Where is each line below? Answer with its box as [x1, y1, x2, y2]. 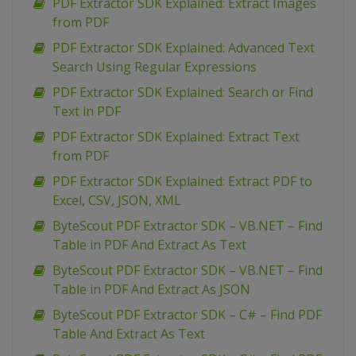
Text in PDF [52, 103, 121, 121]
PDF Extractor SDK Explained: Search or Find [52, 83, 313, 102]
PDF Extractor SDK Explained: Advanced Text [52, 39, 315, 57]
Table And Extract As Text [52, 325, 205, 343]
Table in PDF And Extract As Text [52, 236, 246, 254]
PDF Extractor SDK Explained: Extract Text [52, 128, 300, 146]
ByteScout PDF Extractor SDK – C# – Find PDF [52, 306, 322, 324]
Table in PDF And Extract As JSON [52, 281, 250, 299]
